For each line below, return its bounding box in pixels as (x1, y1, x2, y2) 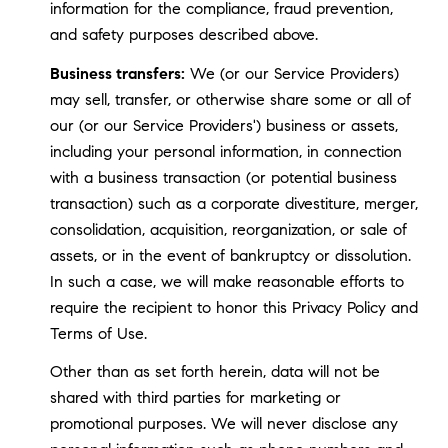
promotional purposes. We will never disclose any (49, 414, 398, 434)
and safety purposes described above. (49, 25, 318, 45)
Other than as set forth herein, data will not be (49, 362, 380, 382)
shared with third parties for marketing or (49, 388, 341, 408)
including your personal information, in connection (49, 141, 402, 161)
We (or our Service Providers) (184, 63, 399, 83)
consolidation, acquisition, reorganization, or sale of (49, 219, 407, 239)
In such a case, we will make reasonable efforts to (49, 271, 404, 291)
